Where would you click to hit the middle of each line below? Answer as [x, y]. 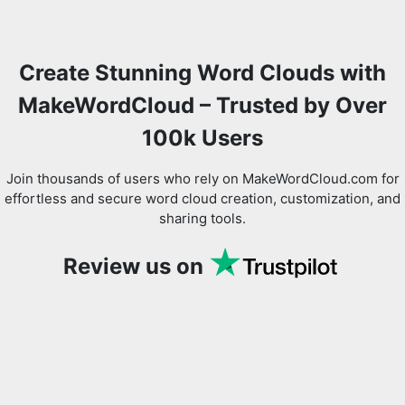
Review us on [133, 267]
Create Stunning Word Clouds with [202, 73]
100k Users [202, 138]
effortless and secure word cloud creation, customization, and [202, 199]
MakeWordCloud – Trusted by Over [202, 106]
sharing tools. [202, 219]
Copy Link [202, 89]
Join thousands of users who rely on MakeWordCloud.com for [202, 179]
